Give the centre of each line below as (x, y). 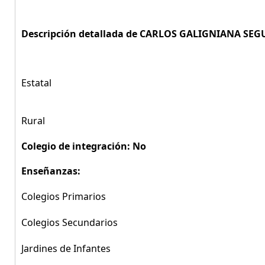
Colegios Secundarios (70, 222)
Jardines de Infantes (66, 248)
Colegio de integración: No (84, 146)
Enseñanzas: (51, 171)
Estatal (36, 83)
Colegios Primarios (64, 196)
